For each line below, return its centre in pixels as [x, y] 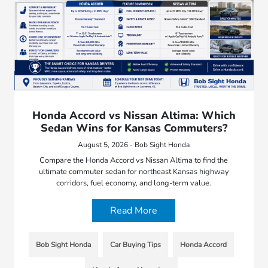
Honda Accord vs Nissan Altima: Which [134, 115]
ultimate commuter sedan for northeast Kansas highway [134, 171]
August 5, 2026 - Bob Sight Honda [134, 144]
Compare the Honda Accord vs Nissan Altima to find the [134, 160]
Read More [134, 210]
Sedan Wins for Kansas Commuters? [134, 128]
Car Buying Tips [136, 244]
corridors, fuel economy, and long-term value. [134, 183]
